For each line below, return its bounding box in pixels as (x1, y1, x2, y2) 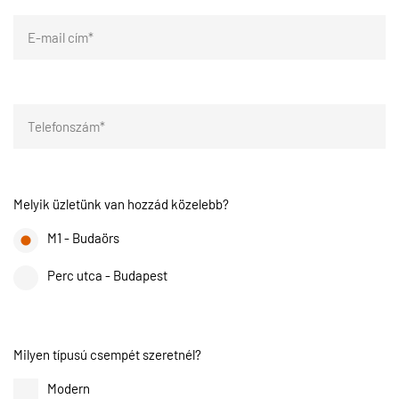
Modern (47, 379, 90, 397)
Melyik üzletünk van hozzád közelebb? (13, 194, 229, 212)
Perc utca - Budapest (47, 266, 167, 283)
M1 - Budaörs (47, 228, 119, 246)
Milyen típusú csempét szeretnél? (13, 346, 201, 363)
